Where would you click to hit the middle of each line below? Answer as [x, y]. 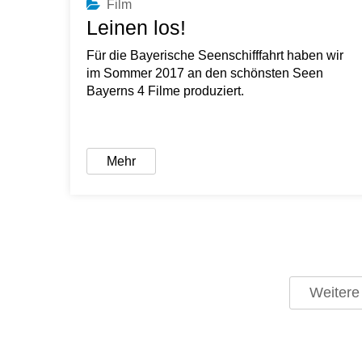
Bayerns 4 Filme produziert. [165, 90]
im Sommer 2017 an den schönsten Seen [205, 73]
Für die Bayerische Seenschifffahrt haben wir [215, 55]
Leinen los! [136, 27]
